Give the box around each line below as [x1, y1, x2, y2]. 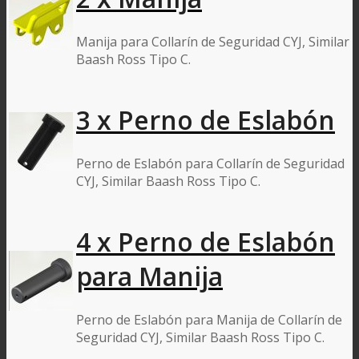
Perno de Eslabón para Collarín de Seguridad [76, 154, 345, 172]
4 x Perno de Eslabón [76, 224, 335, 260]
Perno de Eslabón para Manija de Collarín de [76, 310, 342, 329]
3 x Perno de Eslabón [76, 103, 335, 138]
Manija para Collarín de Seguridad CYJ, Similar [76, 32, 349, 50]
